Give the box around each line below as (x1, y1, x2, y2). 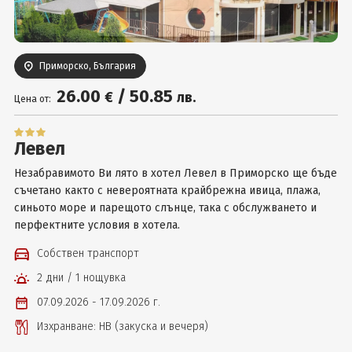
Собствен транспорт (36, 247, 139, 260)
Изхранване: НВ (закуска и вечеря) (36, 320, 208, 333)
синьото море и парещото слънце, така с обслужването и (13, 201, 317, 214)
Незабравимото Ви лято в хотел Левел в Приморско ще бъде (13, 167, 337, 180)
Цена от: (13, 93, 51, 104)
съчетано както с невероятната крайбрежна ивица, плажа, (13, 184, 321, 197)
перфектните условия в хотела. (13, 218, 180, 232)
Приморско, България (38, 60, 136, 71)
